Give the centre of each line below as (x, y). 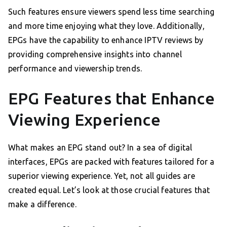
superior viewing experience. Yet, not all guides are (102, 176)
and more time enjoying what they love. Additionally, (106, 26)
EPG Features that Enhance (111, 99)
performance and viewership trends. (75, 69)
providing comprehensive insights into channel (95, 54)
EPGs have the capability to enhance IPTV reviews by (106, 40)
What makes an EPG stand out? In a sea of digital (100, 148)
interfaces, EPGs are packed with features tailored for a (111, 162)
